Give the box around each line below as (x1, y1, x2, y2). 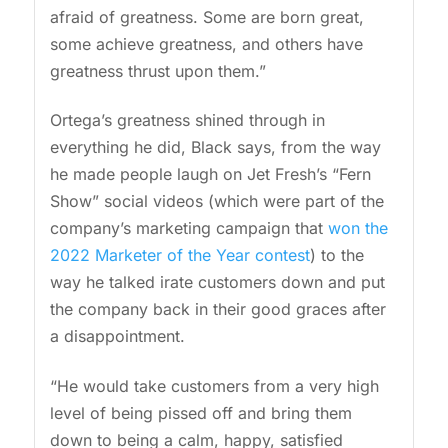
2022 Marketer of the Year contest (49, 245, 310, 266)
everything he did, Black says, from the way (49, 137, 381, 158)
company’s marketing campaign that (49, 218, 328, 239)
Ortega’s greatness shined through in (49, 110, 325, 131)
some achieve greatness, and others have (49, 33, 363, 54)
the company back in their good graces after (49, 299, 386, 320)
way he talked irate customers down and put (49, 272, 385, 293)
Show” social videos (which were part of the (49, 191, 384, 212)
